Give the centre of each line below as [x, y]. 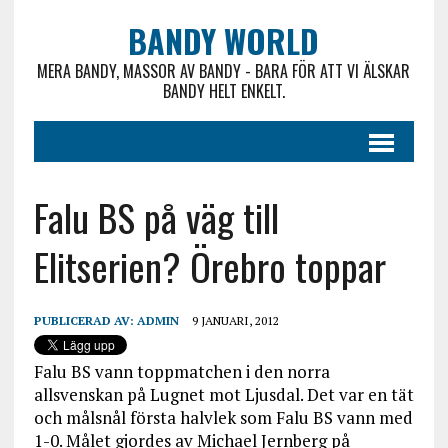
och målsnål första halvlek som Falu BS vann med [223, 417]
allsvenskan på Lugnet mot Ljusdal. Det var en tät [223, 394]
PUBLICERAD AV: [85, 320]
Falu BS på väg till [156, 217]
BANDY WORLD [224, 40]
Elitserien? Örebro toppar [209, 266]
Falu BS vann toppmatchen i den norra [181, 371]
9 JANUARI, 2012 [235, 320]
